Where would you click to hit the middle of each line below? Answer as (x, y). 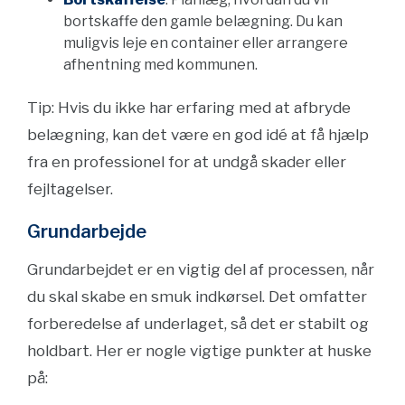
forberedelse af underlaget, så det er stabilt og (198, 324)
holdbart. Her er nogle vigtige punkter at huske (199, 351)
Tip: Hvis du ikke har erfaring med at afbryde (189, 108)
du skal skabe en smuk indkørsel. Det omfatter (197, 297)
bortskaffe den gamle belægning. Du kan (203, 21)
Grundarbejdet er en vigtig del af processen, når (201, 269)
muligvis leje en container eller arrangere (206, 43)
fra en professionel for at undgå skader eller (187, 162)
